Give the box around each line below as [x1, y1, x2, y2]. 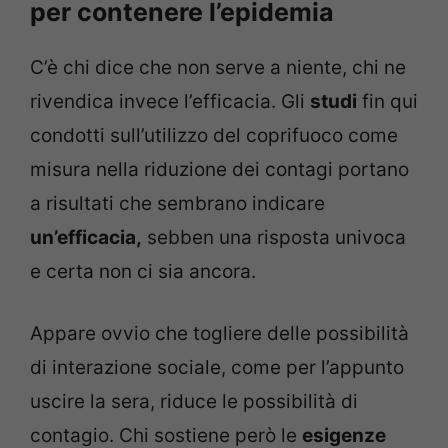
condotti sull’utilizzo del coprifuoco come [30, 123, 398, 147]
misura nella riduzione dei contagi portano [30, 157, 409, 181]
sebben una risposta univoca [142, 225, 406, 249]
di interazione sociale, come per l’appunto [30, 356, 404, 380]
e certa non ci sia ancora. [30, 259, 256, 283]
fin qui [357, 89, 418, 113]
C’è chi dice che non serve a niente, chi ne [30, 55, 406, 79]
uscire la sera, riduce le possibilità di [30, 390, 358, 414]
